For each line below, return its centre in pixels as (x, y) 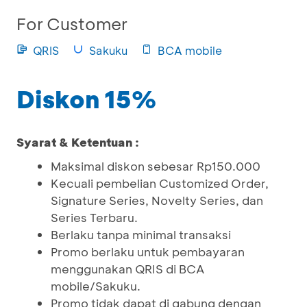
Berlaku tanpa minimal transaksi (141, 234)
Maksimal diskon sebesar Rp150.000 (156, 166)
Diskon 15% (87, 99)
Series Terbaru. (94, 217)
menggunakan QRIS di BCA (127, 269)
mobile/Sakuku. (96, 286)
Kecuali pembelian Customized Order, (160, 183)
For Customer (72, 24)
